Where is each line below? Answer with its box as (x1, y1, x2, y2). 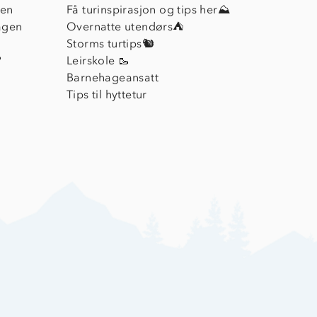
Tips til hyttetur (67, 88, 147, 101)
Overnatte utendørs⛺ (67, 20, 184, 33)
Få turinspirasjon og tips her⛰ (67, 3, 230, 16)
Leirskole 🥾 (67, 54, 130, 67)
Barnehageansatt (67, 71, 158, 84)
